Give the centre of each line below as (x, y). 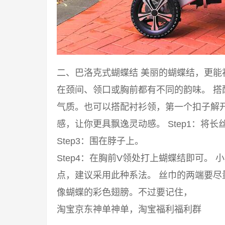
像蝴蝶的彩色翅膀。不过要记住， (125, 192)
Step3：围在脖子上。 (100, 141)
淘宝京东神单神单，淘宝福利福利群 (129, 209)
